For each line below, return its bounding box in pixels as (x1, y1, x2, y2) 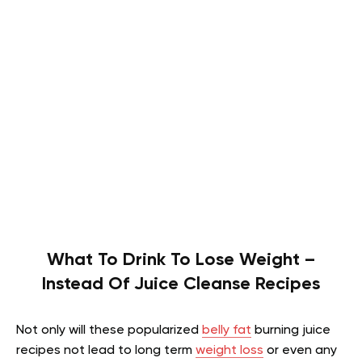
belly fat (202, 324, 251, 338)
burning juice (251, 324, 330, 338)
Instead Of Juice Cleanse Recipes (42, 276, 320, 294)
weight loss (196, 344, 263, 358)
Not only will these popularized (16, 324, 202, 338)
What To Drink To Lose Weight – (47, 251, 315, 270)
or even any (263, 344, 337, 358)
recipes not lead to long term (16, 344, 196, 358)
